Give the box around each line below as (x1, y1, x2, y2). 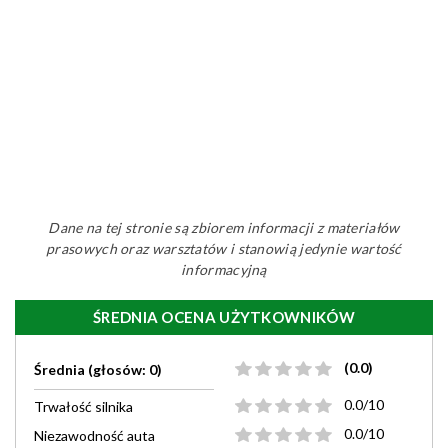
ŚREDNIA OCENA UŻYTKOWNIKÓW (93, 308, 355, 326)
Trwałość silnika (34, 398, 133, 415)
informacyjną (181, 261, 267, 278)
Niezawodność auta (34, 427, 155, 444)
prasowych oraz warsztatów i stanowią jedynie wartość (46, 240, 402, 257)
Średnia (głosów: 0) (34, 361, 162, 378)
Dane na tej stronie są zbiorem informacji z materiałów (48, 219, 400, 236)
